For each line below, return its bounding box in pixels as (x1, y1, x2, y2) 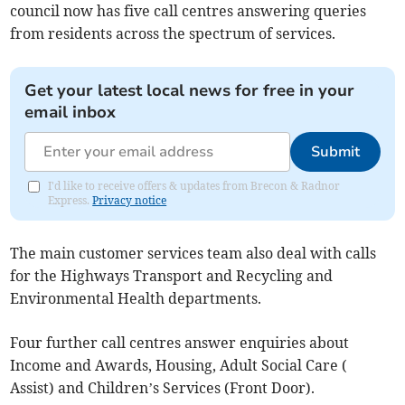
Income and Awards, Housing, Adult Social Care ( (10, 356, 348, 375)
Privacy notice (92, 193, 167, 208)
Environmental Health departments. (10, 289, 262, 308)
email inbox (24, 101, 117, 124)
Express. (48, 193, 93, 208)
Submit (310, 142, 360, 163)
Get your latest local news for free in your (24, 80, 355, 102)
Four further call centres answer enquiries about (10, 334, 350, 353)
